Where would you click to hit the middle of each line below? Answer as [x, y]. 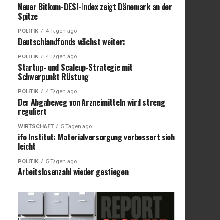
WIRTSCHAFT [36, 126]
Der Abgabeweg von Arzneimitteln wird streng [91, 102]
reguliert [32, 111]
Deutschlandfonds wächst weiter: [72, 41]
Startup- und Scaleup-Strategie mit [75, 67]
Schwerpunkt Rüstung [53, 76]
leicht [27, 146]
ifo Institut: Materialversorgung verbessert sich [96, 137]
